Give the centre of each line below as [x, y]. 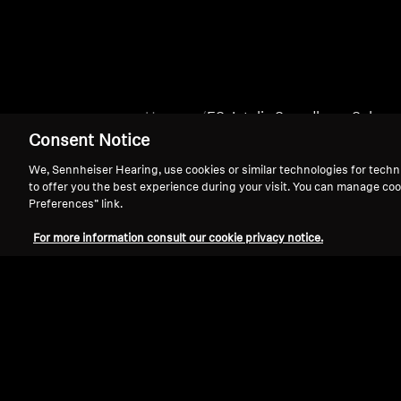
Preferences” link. [76, 205]
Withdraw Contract [194, 390]
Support [90, 306]
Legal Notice [80, 389]
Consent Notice [89, 142]
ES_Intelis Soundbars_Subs [296, 118]
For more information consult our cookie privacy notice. [178, 239]
